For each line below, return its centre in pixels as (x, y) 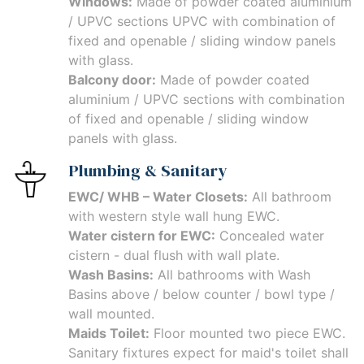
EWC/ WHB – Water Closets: (158, 197)
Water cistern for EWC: (142, 236)
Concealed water (270, 236)
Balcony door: (112, 80)
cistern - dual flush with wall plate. (174, 256)
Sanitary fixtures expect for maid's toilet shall (208, 353)
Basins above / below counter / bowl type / (201, 295)
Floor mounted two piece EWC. (247, 334)
